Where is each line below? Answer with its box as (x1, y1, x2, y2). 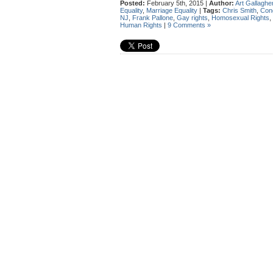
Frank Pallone (132, 14, 173, 21)
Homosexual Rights (211, 14, 269, 21)
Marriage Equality (146, 7, 197, 14)
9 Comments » (168, 21, 211, 29)
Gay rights (177, 14, 208, 21)
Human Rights (120, 21, 162, 29)
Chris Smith (222, 7, 257, 14)
